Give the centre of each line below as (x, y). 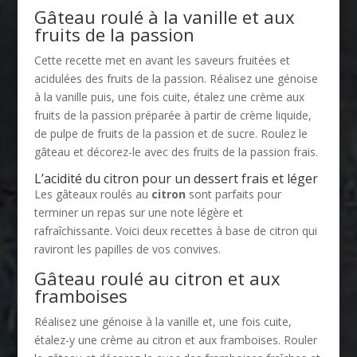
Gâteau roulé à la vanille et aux (164, 16)
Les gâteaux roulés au (92, 194)
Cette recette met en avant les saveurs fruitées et (162, 60)
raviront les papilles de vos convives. (127, 249)
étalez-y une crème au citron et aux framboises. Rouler (175, 339)
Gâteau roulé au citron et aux (157, 278)
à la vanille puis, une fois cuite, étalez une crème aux (169, 96)
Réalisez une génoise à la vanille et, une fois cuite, (163, 321)
